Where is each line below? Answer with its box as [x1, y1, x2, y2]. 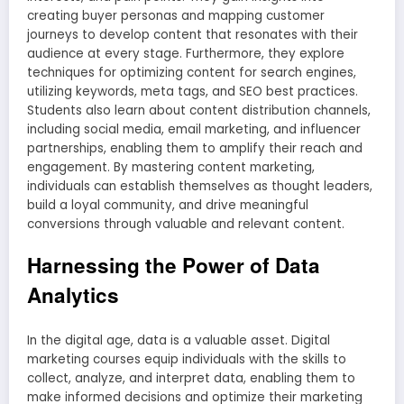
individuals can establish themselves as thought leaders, [27, 177, 372, 195]
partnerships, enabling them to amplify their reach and [27, 139, 363, 157]
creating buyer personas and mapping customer [27, 6, 325, 24]
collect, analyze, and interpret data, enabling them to [27, 369, 355, 387]
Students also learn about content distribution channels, [27, 101, 371, 119]
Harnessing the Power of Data [27, 251, 320, 280]
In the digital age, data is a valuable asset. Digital [27, 331, 330, 349]
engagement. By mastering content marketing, [27, 158, 315, 176]
